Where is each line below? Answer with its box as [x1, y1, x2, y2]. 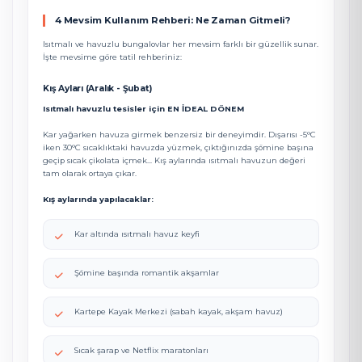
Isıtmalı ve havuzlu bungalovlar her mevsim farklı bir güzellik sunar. [43, 40, 318, 48]
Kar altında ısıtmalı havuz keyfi [74, 229, 200, 238]
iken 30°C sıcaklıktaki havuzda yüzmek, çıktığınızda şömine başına [43, 143, 314, 152]
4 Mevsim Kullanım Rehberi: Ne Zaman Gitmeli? [55, 15, 290, 26]
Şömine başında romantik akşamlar [74, 268, 219, 277]
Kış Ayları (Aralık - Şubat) [43, 83, 152, 94]
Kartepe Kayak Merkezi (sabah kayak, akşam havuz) [74, 307, 283, 316]
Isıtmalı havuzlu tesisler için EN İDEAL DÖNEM [43, 104, 244, 113]
